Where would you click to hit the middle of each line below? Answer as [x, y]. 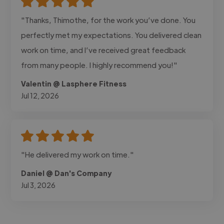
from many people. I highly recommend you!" [99, 64]
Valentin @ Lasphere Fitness [74, 83]
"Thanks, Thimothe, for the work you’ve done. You [108, 19]
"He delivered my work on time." [78, 154]
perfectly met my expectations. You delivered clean [111, 34]
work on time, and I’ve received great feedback [103, 49]
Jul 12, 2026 [40, 95]
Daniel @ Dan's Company [66, 173]
